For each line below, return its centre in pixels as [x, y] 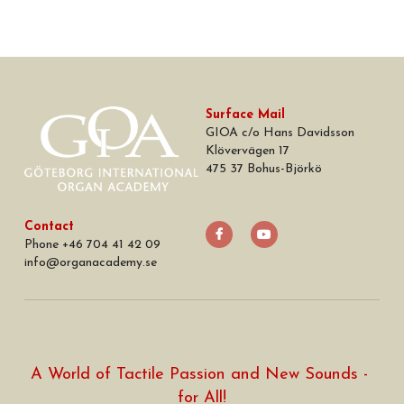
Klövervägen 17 [248, 151]
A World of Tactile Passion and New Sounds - [199, 374]
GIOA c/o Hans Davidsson [280, 133]
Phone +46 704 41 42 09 [92, 244]
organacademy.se [108, 262]
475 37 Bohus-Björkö [264, 169]
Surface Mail [246, 115]
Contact [49, 226]
